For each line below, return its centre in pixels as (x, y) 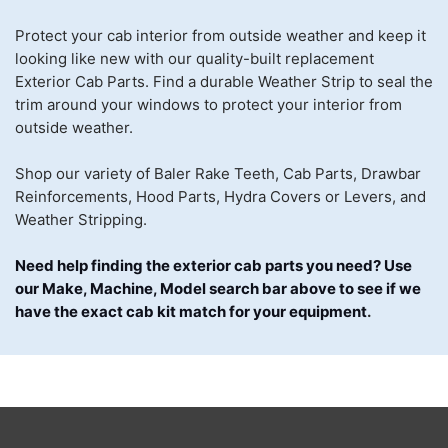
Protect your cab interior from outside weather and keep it (220, 35)
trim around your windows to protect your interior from (208, 104)
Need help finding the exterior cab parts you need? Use (213, 265)
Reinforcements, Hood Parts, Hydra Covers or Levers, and (220, 196)
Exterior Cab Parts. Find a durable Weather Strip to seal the (224, 81)
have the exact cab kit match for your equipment (191, 311)
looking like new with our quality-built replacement (194, 58)
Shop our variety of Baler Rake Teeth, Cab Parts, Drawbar (218, 173)
